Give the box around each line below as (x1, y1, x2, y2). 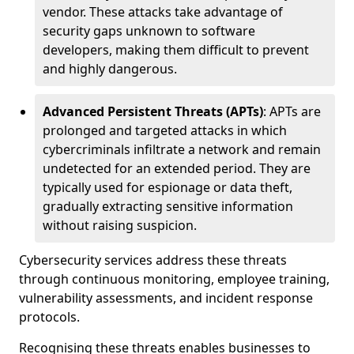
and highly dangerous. (43, 60, 177, 77)
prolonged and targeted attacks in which (43, 122, 287, 139)
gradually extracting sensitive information (43, 198, 293, 215)
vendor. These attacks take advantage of (43, 3, 283, 21)
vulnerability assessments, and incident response (19, 289, 313, 307)
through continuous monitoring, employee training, (19, 270, 330, 288)
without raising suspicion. (43, 217, 197, 234)
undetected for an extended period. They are (43, 160, 311, 177)
